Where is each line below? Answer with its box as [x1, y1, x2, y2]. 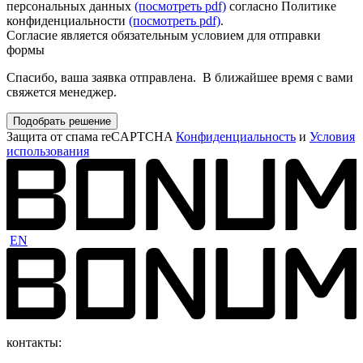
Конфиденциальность [176, 130, 296, 144]
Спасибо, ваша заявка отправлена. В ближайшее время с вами [6, 70, 353, 85]
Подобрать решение [13, 115, 111, 128]
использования [6, 144, 89, 159]
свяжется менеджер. [6, 85, 117, 100]
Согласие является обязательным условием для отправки [6, 28, 321, 43]
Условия [310, 130, 355, 144]
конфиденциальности [6, 14, 129, 28]
